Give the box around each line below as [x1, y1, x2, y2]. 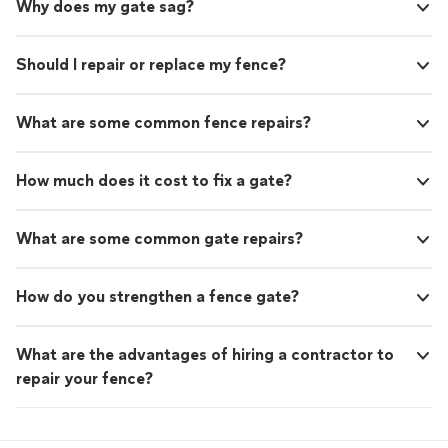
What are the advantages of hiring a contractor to [16, 345, 394, 365]
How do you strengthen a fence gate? [16, 287, 299, 307]
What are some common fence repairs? [16, 113, 311, 133]
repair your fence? [16, 369, 153, 389]
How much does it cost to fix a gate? [16, 171, 292, 191]
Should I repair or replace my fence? [16, 55, 286, 75]
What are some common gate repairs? [16, 229, 303, 249]
